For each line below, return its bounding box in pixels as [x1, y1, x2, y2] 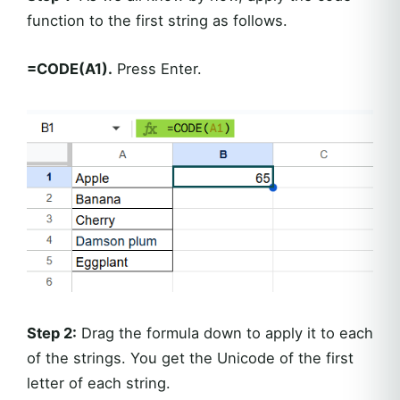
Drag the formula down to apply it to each [77, 324, 373, 343]
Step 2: [27, 324, 77, 343]
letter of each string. [27, 374, 171, 393]
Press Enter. [112, 60, 202, 79]
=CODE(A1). [27, 60, 112, 79]
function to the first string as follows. [27, 12, 287, 30]
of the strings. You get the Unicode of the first [27, 349, 354, 368]
